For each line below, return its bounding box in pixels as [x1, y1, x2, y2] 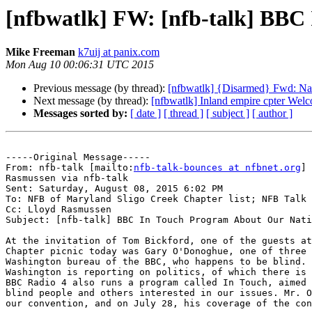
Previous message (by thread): [33, 82, 168, 95]
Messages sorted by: [33, 107, 127, 120]
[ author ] [252, 107, 292, 120]
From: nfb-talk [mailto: [6, 162, 134, 173]
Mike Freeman [6, 46, 75, 58]
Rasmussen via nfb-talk [6, 173, 128, 184]
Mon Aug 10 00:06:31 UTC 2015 [6, 58, 154, 71]
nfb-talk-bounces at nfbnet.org [134, 162, 301, 173]
